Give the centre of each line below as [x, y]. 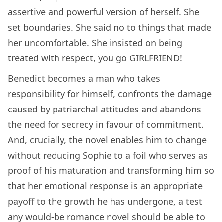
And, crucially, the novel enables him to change [107, 139]
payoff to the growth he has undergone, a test [105, 201]
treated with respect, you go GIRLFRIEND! [96, 58]
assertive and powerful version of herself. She [104, 12]
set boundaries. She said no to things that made [110, 27]
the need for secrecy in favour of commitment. [106, 124]
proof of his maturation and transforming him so [111, 170]
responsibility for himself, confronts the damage [110, 93]
